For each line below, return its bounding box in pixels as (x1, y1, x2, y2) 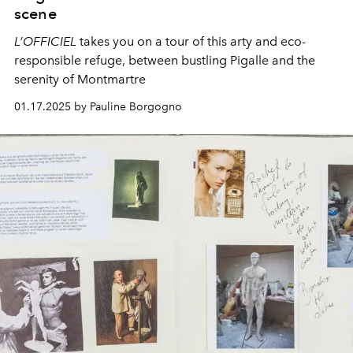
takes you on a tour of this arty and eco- (76, 33, 306, 49)
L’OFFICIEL (14, 33, 76, 49)
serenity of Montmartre (14, 71, 146, 87)
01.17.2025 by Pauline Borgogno (14, 99, 182, 113)
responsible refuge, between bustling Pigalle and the (14, 52, 315, 68)
